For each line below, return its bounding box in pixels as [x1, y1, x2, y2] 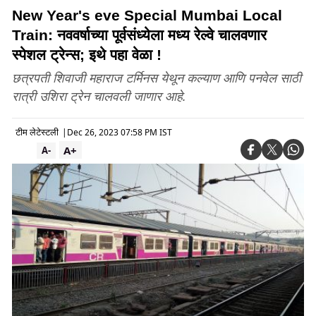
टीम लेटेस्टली [16, 126, 59, 138]
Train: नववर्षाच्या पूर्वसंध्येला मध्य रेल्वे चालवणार [12, 27, 267, 43]
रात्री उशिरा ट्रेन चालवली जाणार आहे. [12, 87, 186, 104]
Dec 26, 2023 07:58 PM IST [67, 126, 172, 138]
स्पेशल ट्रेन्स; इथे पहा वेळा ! [12, 47, 162, 63]
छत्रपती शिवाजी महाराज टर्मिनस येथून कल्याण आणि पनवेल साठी [12, 69, 301, 86]
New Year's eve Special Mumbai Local [12, 7, 282, 23]
